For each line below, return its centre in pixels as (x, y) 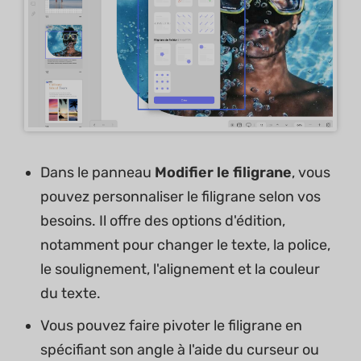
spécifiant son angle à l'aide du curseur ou (180, 350)
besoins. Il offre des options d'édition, (163, 221)
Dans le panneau (98, 173)
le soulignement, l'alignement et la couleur (180, 270)
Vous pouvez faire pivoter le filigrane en (171, 326)
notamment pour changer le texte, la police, (185, 245)
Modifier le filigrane (223, 173)
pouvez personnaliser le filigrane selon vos (180, 197)
